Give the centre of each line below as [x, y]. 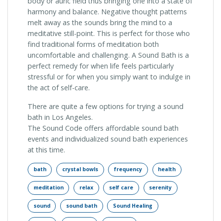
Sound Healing [133, 205]
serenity [161, 188]
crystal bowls [80, 169]
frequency [128, 169]
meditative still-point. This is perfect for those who [109, 33]
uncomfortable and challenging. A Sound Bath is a [108, 55]
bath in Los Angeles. [60, 117]
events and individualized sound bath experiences [108, 139]
